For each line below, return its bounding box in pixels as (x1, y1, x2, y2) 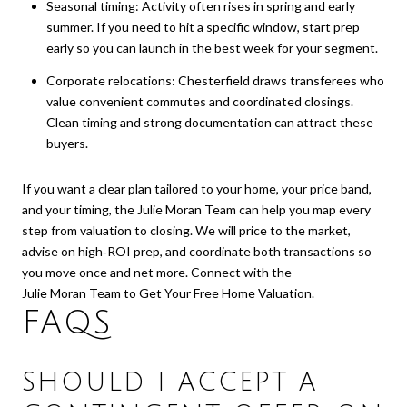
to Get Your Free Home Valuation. (121, 284, 314, 301)
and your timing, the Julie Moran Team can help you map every (22, 201, 371, 217)
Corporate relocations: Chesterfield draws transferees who (45, 72, 384, 88)
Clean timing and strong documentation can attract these (45, 114, 373, 130)
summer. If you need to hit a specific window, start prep (45, 18, 360, 35)
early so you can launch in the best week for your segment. (45, 39, 378, 55)
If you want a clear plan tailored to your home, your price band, (22, 180, 372, 196)
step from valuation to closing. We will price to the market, (22, 222, 351, 238)
